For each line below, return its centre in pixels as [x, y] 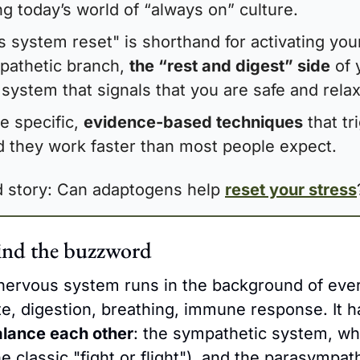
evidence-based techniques [193, 123]
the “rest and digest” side [230, 66]
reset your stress [291, 190]
